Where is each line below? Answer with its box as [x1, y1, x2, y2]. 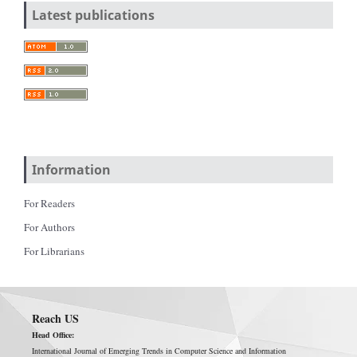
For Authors [24, 219, 75, 234]
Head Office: [31, 328, 74, 340]
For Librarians [24, 243, 84, 258]
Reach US [31, 309, 79, 327]
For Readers [24, 195, 75, 210]
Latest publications [32, 6, 155, 24]
